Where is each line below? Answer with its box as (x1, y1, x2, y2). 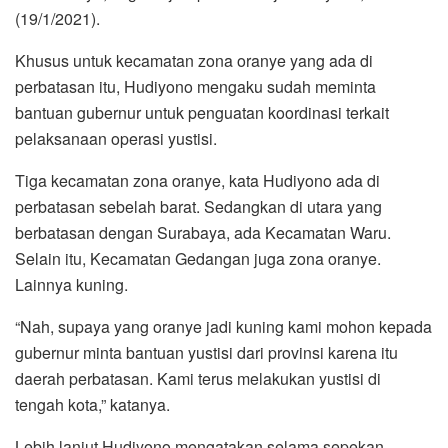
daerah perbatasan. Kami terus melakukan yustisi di (15, 366, 381, 390)
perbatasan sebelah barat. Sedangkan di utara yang (15, 194, 382, 218)
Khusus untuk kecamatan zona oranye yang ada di (15, 48, 373, 72)
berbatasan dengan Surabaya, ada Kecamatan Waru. (15, 220, 391, 244)
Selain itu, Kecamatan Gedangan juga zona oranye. (15, 246, 381, 270)
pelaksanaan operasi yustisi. (15, 126, 217, 150)
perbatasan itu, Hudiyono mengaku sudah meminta (15, 74, 376, 98)
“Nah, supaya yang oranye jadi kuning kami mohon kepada (15, 314, 432, 338)
